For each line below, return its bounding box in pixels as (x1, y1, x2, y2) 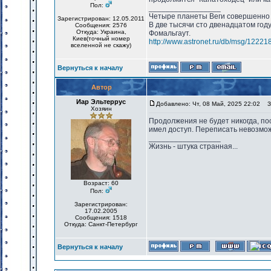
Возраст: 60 (83, 180, 119, 186)
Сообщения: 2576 (75, 22, 127, 28)
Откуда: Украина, (76, 28, 126, 35)
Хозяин (90, 105, 112, 112)
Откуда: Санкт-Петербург (64, 221, 138, 227)
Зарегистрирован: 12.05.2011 (57, 15, 145, 22)
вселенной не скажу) (71, 42, 131, 48)
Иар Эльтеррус (76, 98, 126, 105)
